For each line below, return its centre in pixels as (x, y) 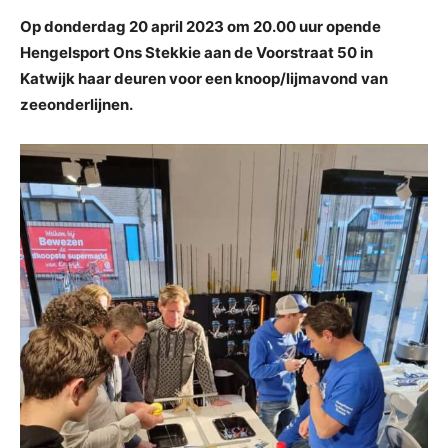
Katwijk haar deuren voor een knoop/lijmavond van (204, 78)
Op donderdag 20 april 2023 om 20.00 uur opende (200, 26)
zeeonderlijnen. (76, 104)
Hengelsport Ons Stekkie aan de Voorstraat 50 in (196, 52)
